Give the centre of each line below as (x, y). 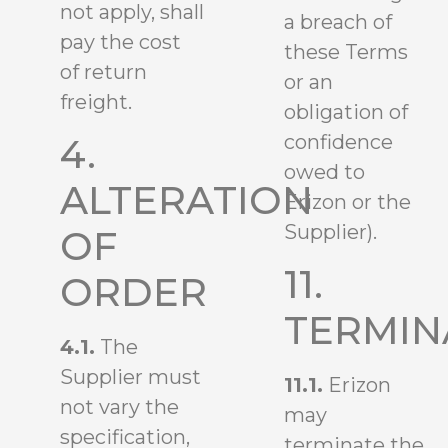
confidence (338, 142)
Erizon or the (347, 202)
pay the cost (120, 42)
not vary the (119, 406)
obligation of (346, 112)
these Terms (346, 52)
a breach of (338, 22)
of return (103, 72)
